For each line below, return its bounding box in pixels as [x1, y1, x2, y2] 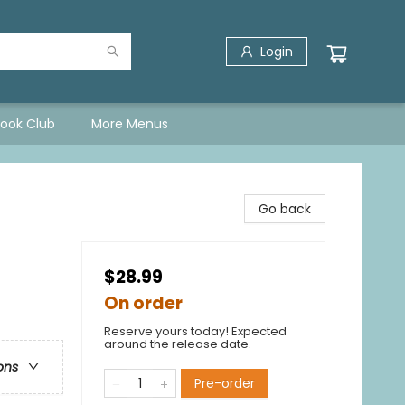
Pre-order [194, 374, 255, 392]
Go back [259, 200, 311, 218]
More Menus [91, 115, 168, 133]
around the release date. [104, 335, 251, 353]
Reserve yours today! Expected [104, 323, 287, 340]
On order [104, 291, 183, 316]
